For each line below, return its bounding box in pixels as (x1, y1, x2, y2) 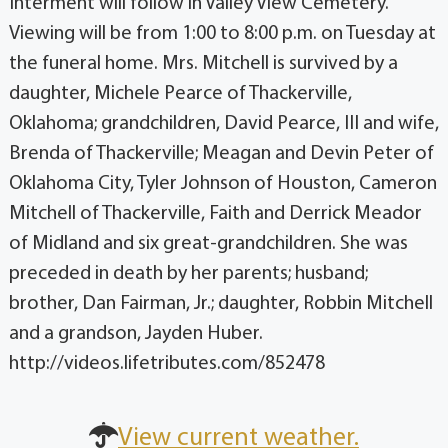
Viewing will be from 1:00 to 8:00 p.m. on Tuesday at (8, 23, 436, 44)
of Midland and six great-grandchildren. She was (8, 233, 408, 254)
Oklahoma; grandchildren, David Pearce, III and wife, (8, 113, 439, 134)
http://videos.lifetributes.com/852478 (8, 353, 325, 374)
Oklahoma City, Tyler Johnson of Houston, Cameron (8, 173, 437, 194)
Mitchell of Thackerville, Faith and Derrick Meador (8, 203, 422, 224)
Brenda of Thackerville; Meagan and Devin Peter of (8, 143, 434, 164)
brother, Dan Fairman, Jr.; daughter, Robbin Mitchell (8, 293, 433, 314)
